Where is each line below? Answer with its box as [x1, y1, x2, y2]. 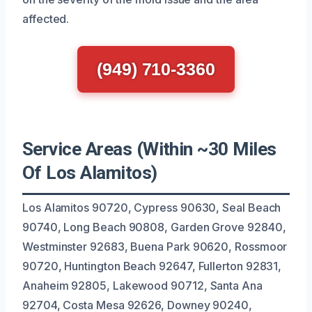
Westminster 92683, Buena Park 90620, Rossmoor [22, 239, 288, 253]
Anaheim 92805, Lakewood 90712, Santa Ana [22, 278, 263, 292]
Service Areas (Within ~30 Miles [22, 138, 276, 159]
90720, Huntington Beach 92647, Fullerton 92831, [22, 258, 282, 273]
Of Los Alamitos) [22, 162, 157, 183]
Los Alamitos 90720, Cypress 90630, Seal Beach [22, 200, 281, 214]
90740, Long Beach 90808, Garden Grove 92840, [22, 219, 286, 234]
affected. [22, 11, 70, 26]
